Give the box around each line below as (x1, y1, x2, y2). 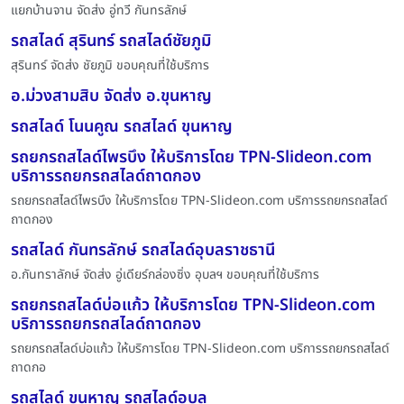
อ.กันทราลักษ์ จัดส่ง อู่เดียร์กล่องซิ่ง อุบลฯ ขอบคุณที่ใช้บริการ (11, 265, 319, 284)
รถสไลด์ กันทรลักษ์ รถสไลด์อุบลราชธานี (11, 238, 275, 262)
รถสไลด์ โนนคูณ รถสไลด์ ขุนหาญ (11, 115, 233, 139)
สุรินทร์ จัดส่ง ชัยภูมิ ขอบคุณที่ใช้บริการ (11, 56, 209, 75)
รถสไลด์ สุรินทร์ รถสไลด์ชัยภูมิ (11, 29, 211, 53)
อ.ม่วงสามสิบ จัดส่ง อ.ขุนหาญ (11, 84, 212, 108)
